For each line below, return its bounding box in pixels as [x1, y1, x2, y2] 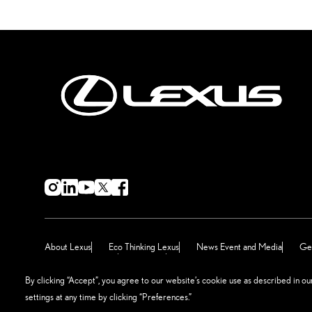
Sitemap [135, 253, 166, 264]
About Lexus [45, 241, 91, 252]
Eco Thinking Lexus [109, 241, 179, 252]
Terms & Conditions [45, 253, 118, 264]
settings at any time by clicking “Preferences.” [25, 291, 192, 302]
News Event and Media [196, 241, 282, 252]
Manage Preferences [183, 253, 261, 264]
